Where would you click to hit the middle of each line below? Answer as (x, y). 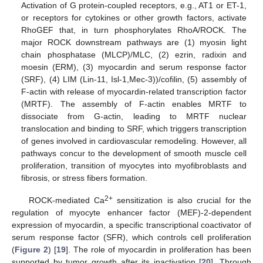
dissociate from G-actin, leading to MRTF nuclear (134, 117)
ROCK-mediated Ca (66, 200)
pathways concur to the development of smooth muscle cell (134, 154)
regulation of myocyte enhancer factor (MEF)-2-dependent (131, 213)
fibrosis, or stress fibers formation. (85, 178)
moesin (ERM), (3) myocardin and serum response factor (134, 67)
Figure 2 (31, 250)
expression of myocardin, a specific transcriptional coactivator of (131, 225)
